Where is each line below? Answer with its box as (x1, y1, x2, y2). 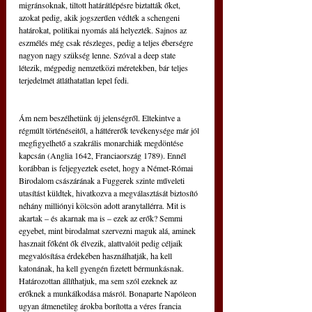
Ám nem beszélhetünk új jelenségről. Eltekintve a (19, 112, 182, 123)
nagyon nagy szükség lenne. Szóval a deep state (19, 49, 178, 61)
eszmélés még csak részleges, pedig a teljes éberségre (19, 37, 195, 48)
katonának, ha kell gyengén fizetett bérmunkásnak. (19, 263, 186, 274)
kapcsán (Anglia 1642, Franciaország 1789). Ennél (19, 150, 188, 161)
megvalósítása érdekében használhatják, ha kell (19, 250, 174, 261)
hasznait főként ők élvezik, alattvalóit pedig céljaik (19, 237, 185, 249)
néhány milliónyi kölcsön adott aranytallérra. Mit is (19, 200, 188, 211)
